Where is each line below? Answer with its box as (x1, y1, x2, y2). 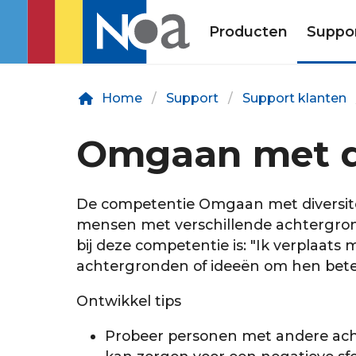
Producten (208, 23, 288, 40)
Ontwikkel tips (76, 292, 181, 309)
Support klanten (242, 91, 346, 106)
